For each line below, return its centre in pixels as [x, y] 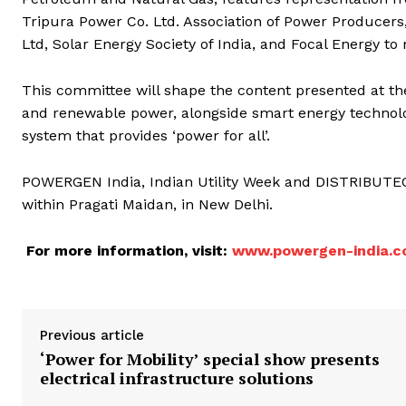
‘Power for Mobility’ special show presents [210, 358]
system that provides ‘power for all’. [146, 135]
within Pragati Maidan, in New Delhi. [147, 204]
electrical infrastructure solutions [177, 377]
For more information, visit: [129, 250]
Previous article [92, 335]
